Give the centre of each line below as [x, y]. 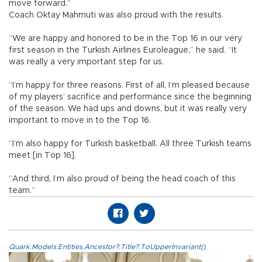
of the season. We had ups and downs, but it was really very [128, 109]
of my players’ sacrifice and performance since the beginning [130, 97]
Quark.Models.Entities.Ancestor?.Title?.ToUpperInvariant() [107, 247]
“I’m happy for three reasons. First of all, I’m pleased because [129, 86]
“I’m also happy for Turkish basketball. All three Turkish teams [130, 144]
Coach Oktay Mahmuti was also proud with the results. [116, 15]
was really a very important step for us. [86, 62]
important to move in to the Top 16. [80, 121]
